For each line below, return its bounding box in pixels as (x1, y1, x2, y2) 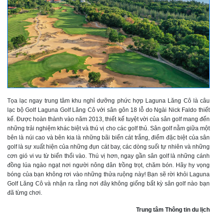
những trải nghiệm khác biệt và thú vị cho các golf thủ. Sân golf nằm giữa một (7, 125, 210, 132)
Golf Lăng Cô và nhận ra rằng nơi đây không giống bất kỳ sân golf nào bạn (7, 180, 210, 187)
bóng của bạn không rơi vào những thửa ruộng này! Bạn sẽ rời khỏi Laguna (7, 171, 210, 178)
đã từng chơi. (7, 189, 42, 197)
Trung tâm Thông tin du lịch (136, 206, 210, 214)
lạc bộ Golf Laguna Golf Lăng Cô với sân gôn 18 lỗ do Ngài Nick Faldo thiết (7, 107, 210, 114)
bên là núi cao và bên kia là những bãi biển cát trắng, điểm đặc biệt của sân (7, 134, 210, 141)
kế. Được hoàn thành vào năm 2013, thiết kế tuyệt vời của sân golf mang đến (7, 116, 210, 123)
